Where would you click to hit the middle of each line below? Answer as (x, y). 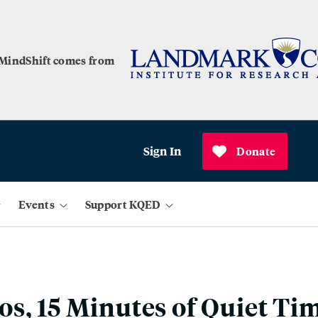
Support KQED (123, 204)
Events (37, 204)
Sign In (162, 151)
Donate (256, 151)
